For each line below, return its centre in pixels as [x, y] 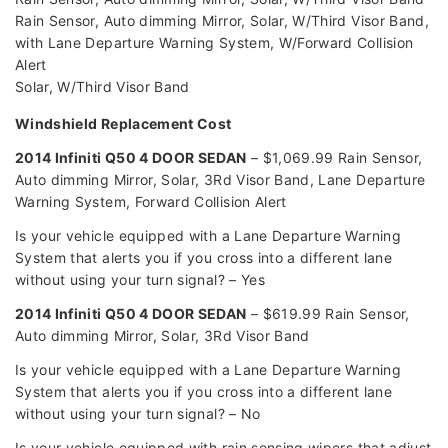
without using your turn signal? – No [138, 414]
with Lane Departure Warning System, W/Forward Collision [214, 43]
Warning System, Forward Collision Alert [151, 202]
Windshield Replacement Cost [123, 124]
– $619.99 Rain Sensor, [328, 314]
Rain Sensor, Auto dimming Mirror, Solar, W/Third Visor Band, [222, 21]
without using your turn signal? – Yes [140, 280]
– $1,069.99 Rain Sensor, [334, 158]
